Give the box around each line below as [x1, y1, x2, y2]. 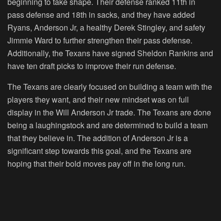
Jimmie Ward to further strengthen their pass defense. [7, 35, 192, 46]
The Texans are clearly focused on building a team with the [7, 81, 212, 93]
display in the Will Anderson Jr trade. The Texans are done [7, 107, 211, 118]
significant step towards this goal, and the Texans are [7, 145, 191, 157]
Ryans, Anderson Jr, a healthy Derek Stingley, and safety [7, 22, 205, 34]
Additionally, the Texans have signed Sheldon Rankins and [7, 47, 213, 59]
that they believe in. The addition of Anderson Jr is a [7, 132, 188, 144]
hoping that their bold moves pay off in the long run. [7, 158, 185, 170]
